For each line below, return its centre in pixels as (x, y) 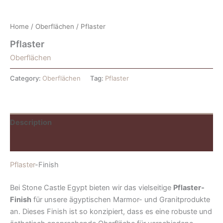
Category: (26, 78)
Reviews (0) (31, 142)
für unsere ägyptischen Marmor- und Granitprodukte (121, 199)
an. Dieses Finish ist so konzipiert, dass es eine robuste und (111, 211)
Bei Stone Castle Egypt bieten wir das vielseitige (92, 187)
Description (31, 123)
